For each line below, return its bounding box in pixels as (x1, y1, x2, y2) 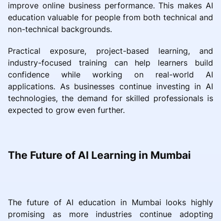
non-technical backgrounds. (8, 24, 112, 34)
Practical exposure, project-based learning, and (8, 45, 213, 56)
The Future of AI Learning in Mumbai (8, 148, 191, 161)
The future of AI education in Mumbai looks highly (8, 197, 213, 207)
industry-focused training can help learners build (8, 57, 213, 68)
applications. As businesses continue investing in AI (8, 81, 213, 91)
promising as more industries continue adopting (8, 209, 213, 219)
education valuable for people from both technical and (8, 12, 213, 22)
